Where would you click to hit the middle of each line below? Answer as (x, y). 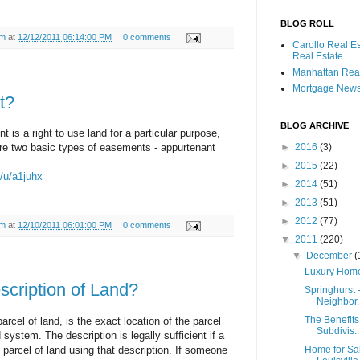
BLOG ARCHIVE (315, 126)
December (331, 256)
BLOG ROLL (307, 24)
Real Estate (318, 57)
